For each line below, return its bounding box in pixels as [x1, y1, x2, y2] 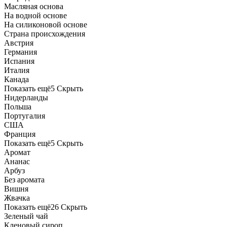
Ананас [4, 157, 30, 166]
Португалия [4, 111, 45, 120]
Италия [4, 65, 29, 74]
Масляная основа [4, 2, 63, 11]
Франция [4, 129, 35, 138]
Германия [4, 47, 37, 56]
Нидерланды [4, 93, 48, 102]
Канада [4, 74, 29, 84]
